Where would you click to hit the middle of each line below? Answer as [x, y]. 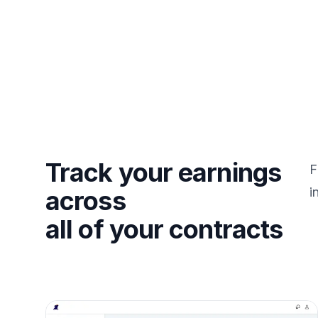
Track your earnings [163, 172]
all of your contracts [164, 229]
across [86, 201]
